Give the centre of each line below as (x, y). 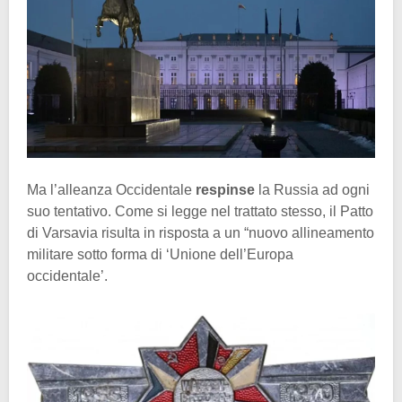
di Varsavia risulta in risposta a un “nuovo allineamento (201, 232)
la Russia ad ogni (312, 189)
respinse (225, 189)
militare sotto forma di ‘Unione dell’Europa (160, 254)
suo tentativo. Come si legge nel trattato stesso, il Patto (200, 211)
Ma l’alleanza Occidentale (111, 189)
